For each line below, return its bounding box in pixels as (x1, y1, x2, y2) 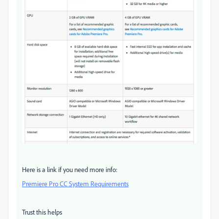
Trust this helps (22, 207, 62, 216)
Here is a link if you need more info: (22, 165, 117, 174)
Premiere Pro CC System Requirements (22, 179, 129, 188)
